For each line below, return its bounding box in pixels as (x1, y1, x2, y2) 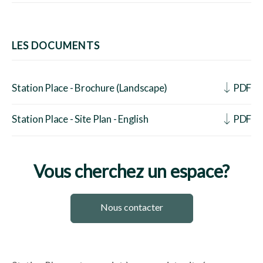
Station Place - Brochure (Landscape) (12, 81, 167, 94)
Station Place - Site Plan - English (12, 113, 149, 126)
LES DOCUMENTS (12, 39, 100, 52)
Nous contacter (100, 201, 163, 213)
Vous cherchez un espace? (33, 160, 230, 181)
